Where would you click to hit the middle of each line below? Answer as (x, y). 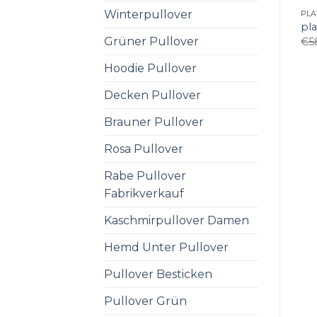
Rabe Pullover (145, 175)
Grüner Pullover (151, 41)
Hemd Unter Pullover (166, 247)
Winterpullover (148, 14)
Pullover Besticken (158, 274)
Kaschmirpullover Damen (177, 220)
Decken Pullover (152, 95)
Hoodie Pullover (150, 68)
